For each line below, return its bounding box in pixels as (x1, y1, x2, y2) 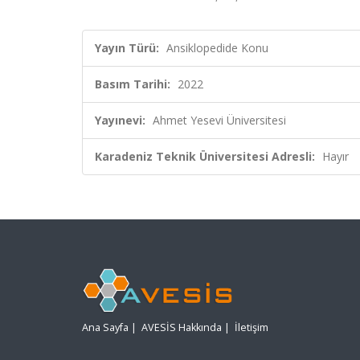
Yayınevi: (95, 112, 145, 128)
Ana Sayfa (82, 321, 129, 335)
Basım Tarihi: (95, 76, 170, 92)
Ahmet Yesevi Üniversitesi (153, 112, 286, 128)
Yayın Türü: (95, 40, 159, 55)
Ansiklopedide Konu (166, 40, 268, 55)
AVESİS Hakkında (141, 321, 222, 335)
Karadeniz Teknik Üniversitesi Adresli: (95, 149, 315, 164)
